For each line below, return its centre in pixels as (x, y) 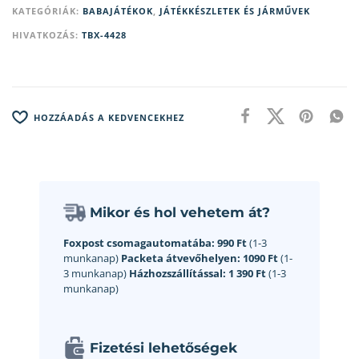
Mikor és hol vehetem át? (180, 213)
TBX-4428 (104, 35)
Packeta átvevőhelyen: (181, 258)
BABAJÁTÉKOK (118, 11)
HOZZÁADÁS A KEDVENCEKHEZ (109, 117)
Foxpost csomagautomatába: (139, 243)
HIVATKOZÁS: (47, 35)
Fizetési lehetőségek (163, 348)
